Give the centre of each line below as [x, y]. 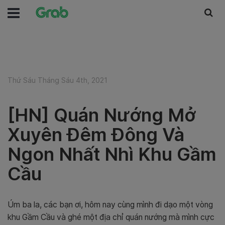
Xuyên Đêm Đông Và [96, 135]
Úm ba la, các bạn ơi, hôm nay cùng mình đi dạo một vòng [110, 205]
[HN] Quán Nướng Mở [102, 115]
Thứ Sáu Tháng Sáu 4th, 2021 [58, 80]
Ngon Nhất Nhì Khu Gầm [112, 154]
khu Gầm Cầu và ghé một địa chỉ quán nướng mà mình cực [111, 217]
